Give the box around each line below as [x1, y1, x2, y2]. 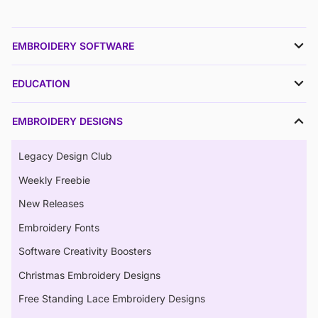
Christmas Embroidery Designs [18, 268, 160, 281]
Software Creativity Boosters [18, 245, 151, 258]
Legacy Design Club [18, 150, 112, 163]
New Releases [18, 197, 84, 210]
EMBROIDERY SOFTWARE [12, 40, 134, 53]
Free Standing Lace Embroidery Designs [18, 292, 205, 305]
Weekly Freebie [18, 173, 90, 186]
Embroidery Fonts [18, 221, 99, 234]
